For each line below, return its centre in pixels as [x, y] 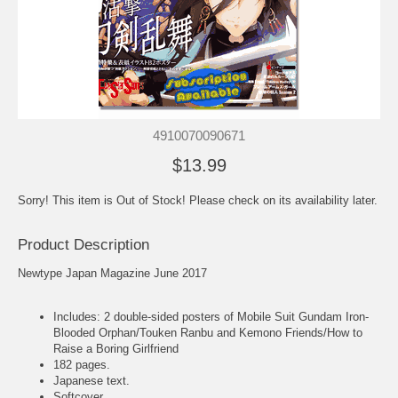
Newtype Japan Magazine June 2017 [112, 273]
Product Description [84, 244]
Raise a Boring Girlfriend [116, 348]
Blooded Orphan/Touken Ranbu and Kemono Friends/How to [208, 332]
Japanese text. [92, 380]
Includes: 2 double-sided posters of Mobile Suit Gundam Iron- [211, 316]
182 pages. [82, 364]
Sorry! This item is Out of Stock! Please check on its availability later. [198, 200]
